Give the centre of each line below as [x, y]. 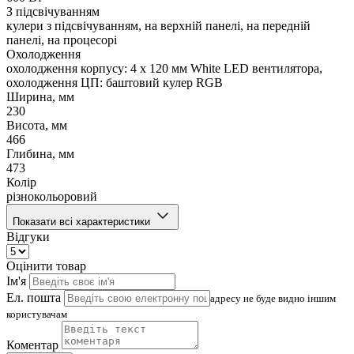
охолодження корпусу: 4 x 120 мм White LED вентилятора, [164, 69]
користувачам [37, 314]
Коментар [32, 345]
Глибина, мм [40, 154]
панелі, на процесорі [62, 40]
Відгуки [28, 237]
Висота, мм [37, 126]
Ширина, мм [40, 97]
